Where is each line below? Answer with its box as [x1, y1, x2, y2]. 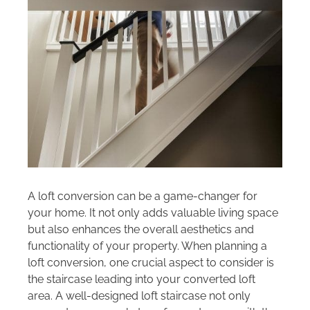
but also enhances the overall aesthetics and [27, 223, 254, 237]
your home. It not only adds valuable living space [27, 206, 278, 220]
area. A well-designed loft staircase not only [27, 289, 250, 303]
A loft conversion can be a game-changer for [27, 190, 257, 203]
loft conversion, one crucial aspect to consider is [27, 256, 274, 270]
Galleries [17, 42, 55, 60]
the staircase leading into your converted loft [27, 273, 255, 286]
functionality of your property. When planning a [27, 239, 267, 253]
